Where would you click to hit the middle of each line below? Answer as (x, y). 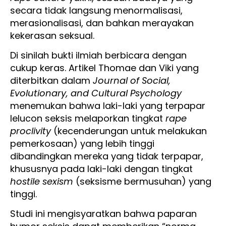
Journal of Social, (132, 80)
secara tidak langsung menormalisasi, (96, 10)
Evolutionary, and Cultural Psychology (96, 93)
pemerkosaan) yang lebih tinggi (82, 143)
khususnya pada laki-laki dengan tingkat (101, 168)
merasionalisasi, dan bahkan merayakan (102, 23)
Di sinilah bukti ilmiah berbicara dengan (98, 55)
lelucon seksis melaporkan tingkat (88, 118)
